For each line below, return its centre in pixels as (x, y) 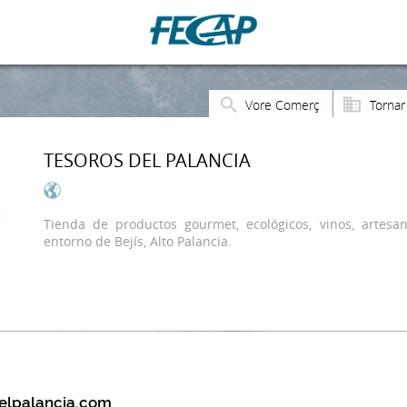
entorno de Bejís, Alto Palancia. (137, 241)
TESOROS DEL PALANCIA (147, 160)
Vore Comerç (283, 105)
